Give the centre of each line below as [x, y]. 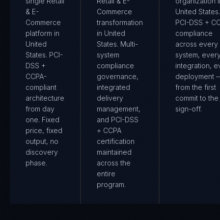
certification [116, 141]
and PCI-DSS [118, 120]
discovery [42, 152]
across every [197, 44]
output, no [42, 141]
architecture [45, 98]
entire [106, 174]
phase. [36, 163]
